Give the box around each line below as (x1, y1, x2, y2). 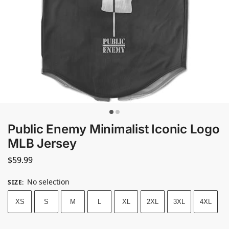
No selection (27, 176, 70, 187)
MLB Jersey (8, 136, 77, 151)
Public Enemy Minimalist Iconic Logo (8, 122, 220, 136)
